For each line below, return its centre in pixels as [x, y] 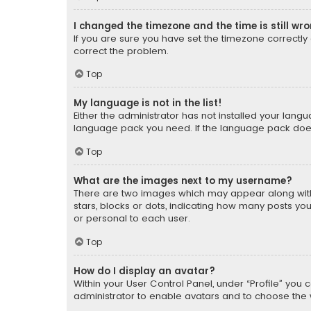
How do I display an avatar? [144, 271]
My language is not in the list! [148, 103]
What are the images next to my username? [183, 181]
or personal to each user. [132, 219]
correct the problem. [121, 51]
